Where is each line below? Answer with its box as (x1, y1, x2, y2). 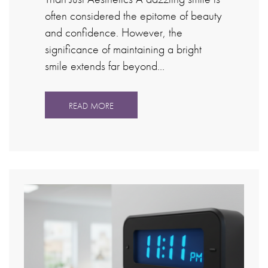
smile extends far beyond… (45, 58, 165, 74)
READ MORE (69, 99, 114, 111)
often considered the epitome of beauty (45, 8, 222, 23)
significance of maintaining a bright (45, 41, 202, 57)
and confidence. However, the (45, 25, 182, 40)
